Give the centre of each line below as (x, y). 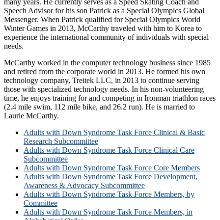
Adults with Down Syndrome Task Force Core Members (112, 167)
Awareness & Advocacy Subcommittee (84, 185)
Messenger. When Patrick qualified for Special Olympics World (102, 19)
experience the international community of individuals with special (106, 37)
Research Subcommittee (61, 141)
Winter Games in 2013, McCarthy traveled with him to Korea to (103, 28)
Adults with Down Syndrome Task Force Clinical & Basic (114, 132)
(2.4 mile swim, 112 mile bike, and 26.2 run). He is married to (99, 107)
